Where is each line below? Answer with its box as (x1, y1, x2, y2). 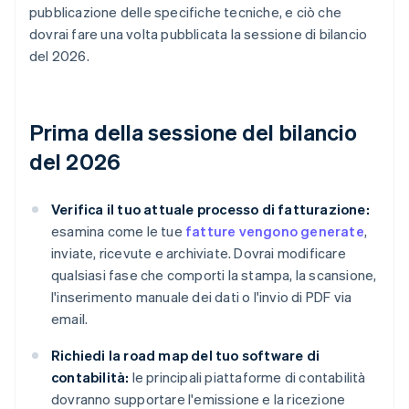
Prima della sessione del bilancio (29, 118, 358, 147)
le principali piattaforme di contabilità (129, 368, 366, 387)
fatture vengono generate (185, 222, 364, 241)
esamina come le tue (51, 222, 185, 241)
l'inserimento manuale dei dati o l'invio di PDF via (51, 288, 352, 307)
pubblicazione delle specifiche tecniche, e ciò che (29, 3, 342, 22)
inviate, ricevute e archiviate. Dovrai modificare (51, 244, 346, 263)
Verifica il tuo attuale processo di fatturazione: (51, 200, 370, 219)
